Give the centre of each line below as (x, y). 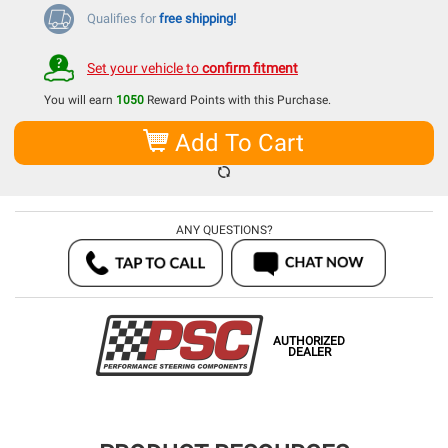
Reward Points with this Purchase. (237, 100)
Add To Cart (236, 143)
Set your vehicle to (144, 68)
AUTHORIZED (309, 341)
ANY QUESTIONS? (224, 230)
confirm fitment (250, 68)
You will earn (80, 100)
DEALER (309, 352)
